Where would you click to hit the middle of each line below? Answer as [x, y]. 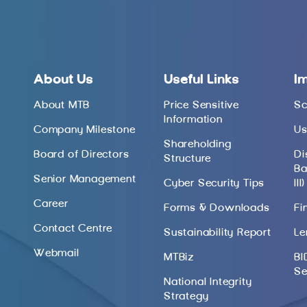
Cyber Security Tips [214, 183]
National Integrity [208, 282]
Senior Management [85, 179]
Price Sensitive [202, 105]
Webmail [57, 253]
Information [193, 120]
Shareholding [198, 144]
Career [51, 204]
